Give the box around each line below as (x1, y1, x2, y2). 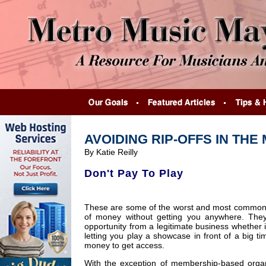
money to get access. (84, 240, 164, 250)
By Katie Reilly (84, 147, 138, 157)
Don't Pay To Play (84, 167, 183, 179)
